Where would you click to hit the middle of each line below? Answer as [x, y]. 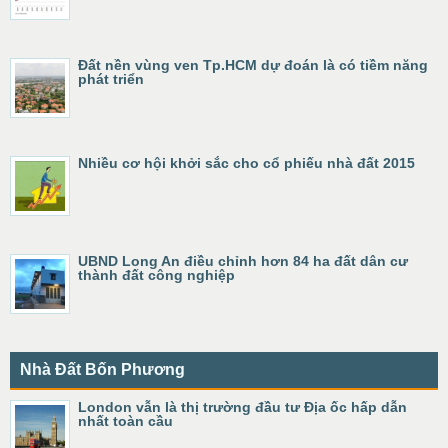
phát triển [111, 79]
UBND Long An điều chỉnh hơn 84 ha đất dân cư [243, 261]
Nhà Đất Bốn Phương [102, 369]
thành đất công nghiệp [156, 275]
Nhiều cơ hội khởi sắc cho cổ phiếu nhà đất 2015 [246, 163]
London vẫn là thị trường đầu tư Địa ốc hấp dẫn [242, 407]
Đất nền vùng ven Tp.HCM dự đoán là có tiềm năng [253, 65]
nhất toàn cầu [125, 421]
